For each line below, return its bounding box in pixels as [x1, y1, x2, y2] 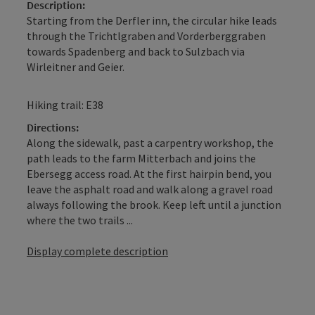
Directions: [27, 120, 79, 134]
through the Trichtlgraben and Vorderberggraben [27, 28, 266, 43]
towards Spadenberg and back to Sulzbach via [27, 44, 245, 58]
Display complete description [27, 243, 168, 258]
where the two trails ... [27, 212, 133, 227]
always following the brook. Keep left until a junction [27, 197, 281, 212]
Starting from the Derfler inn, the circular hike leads [27, 13, 277, 27]
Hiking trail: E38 [27, 97, 103, 112]
